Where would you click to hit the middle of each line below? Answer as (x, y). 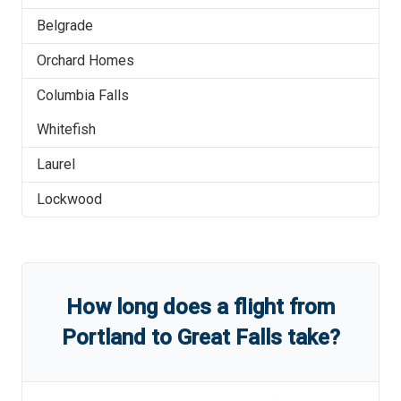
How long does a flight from (200, 307)
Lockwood (69, 199)
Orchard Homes (85, 60)
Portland (103, 337)
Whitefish (66, 129)
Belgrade (65, 26)
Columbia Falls (83, 95)
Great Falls (229, 337)
